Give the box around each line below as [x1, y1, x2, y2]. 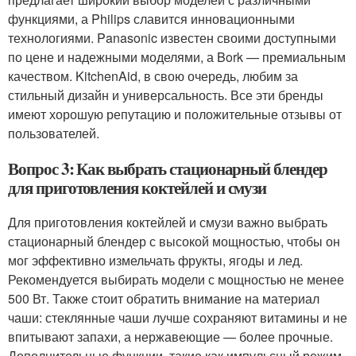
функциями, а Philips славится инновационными [8, 10, 295, 28]
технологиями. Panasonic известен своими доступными [8, 29, 336, 47]
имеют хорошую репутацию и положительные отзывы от [8, 105, 342, 123]
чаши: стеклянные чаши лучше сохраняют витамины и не [8, 308, 347, 327]
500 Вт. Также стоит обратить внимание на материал [8, 289, 319, 308]
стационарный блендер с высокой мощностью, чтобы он [8, 232, 340, 250]
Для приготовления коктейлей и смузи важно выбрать [8, 213, 327, 231]
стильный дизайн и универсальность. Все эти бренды [8, 86, 323, 104]
